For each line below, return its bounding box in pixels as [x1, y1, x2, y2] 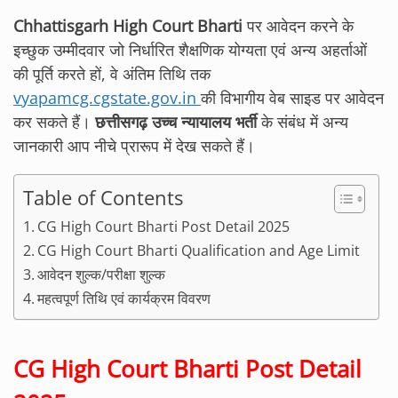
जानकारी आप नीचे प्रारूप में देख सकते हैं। [13, 134, 255, 156]
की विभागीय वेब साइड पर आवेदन [201, 86, 384, 108]
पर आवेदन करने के [243, 14, 354, 36]
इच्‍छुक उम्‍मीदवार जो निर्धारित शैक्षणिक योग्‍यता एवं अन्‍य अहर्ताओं [13, 38, 367, 60]
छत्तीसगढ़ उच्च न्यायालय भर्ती [95, 110, 257, 132]
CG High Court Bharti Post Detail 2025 [37, 216, 291, 236]
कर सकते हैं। [13, 110, 95, 132]
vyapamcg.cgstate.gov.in [13, 86, 201, 108]
